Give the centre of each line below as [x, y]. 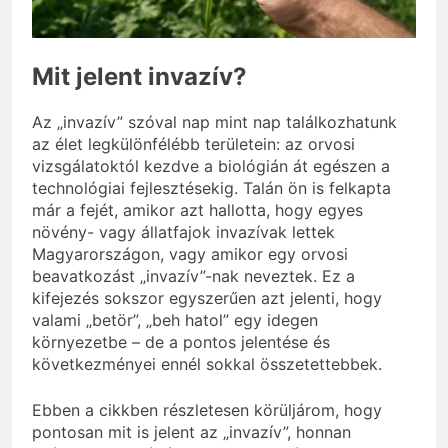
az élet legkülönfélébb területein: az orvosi [193, 144]
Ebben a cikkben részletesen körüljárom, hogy [207, 410]
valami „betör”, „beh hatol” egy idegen [175, 320]
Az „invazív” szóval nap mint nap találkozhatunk [214, 122]
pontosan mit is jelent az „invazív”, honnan [191, 432]
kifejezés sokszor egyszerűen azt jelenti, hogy [207, 298]
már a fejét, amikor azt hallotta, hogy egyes [197, 210]
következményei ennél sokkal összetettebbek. [207, 364]
